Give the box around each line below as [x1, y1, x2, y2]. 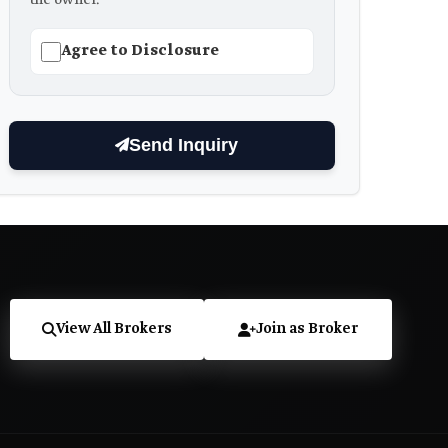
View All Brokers [56, 319, 172, 340]
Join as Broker [256, 319, 358, 340]
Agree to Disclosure [61, 40, 219, 61]
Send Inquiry [128, 134, 238, 155]
